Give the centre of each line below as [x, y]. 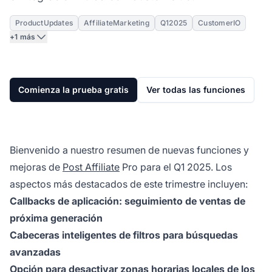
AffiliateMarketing [117, 22]
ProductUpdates [44, 22]
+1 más [23, 36]
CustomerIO [219, 22]
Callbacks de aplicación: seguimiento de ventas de [127, 201]
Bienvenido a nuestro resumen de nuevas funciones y [129, 150]
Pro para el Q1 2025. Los [176, 167]
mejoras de [36, 167]
